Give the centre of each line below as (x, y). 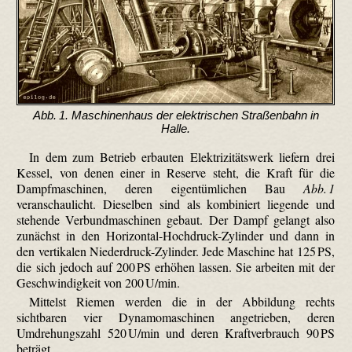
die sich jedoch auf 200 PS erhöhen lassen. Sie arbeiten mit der (176, 266)
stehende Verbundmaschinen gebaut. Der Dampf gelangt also (176, 219)
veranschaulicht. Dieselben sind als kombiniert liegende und (176, 203)
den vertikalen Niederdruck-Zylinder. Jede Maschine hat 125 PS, (176, 251)
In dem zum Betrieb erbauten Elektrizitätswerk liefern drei (182, 156)
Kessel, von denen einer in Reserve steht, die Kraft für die (176, 172)
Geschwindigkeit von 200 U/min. (99, 282)
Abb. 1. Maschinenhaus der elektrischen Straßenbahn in (176, 115)
